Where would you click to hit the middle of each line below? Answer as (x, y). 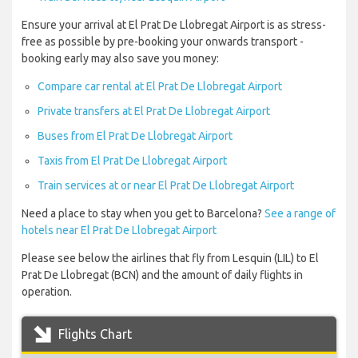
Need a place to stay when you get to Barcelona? (143, 214)
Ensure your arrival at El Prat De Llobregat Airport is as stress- (174, 25)
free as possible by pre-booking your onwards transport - (163, 42)
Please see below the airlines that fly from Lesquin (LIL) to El (170, 259)
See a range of (300, 214)
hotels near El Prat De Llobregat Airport (119, 231)
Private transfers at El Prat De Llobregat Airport (154, 111)
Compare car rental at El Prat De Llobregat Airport (160, 87)
